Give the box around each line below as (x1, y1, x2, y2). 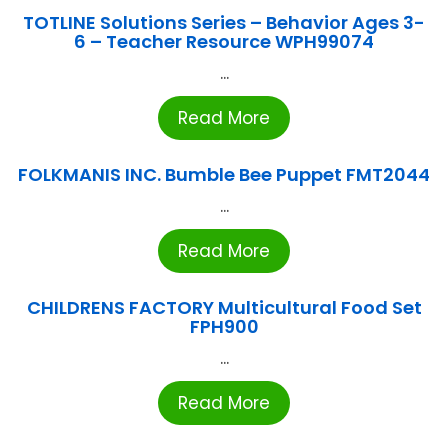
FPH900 (189, 313, 259, 339)
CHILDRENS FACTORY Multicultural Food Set (26, 294, 422, 320)
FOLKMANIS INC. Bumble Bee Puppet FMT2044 (18, 161, 430, 187)
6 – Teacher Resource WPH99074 (74, 28, 374, 54)
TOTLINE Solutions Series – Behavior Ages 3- (23, 9, 425, 35)
